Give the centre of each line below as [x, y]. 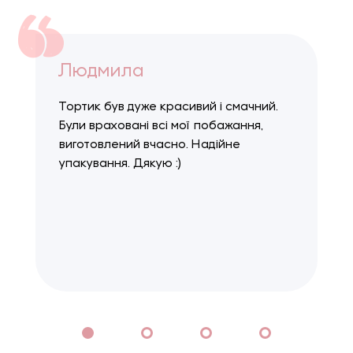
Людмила [102, 72]
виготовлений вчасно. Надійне [150, 145]
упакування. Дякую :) [120, 164]
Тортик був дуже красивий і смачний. [169, 108]
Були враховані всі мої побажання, [161, 126]
